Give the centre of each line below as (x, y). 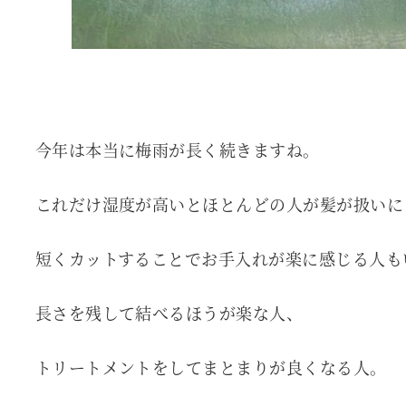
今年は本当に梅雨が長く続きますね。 (177, 150)
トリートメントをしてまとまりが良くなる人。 (211, 367)
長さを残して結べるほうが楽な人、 (169, 313)
